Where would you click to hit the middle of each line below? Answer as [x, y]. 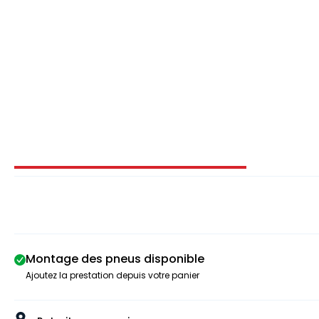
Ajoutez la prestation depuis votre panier [113, 275]
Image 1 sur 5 [166, 174]
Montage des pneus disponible [115, 258]
